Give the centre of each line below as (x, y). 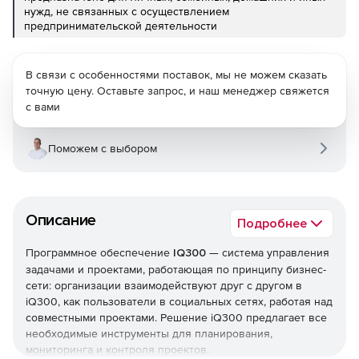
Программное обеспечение (99, 252)
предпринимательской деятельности (121, 26)
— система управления (268, 252)
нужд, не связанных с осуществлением (127, 11)
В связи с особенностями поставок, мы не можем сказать (176, 75)
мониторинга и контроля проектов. (117, 349)
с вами (43, 107)
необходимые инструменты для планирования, (149, 333)
